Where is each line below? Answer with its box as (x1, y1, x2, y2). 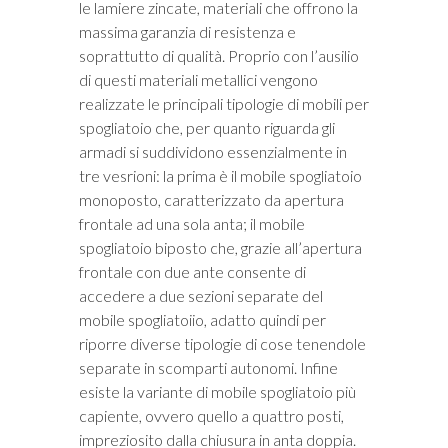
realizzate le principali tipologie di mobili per (79, 94, 369, 114)
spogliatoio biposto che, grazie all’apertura (79, 238, 362, 258)
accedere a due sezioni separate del (79, 286, 323, 306)
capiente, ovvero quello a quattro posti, (79, 406, 344, 426)
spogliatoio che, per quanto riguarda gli (79, 118, 335, 138)
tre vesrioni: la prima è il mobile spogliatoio (79, 166, 362, 186)
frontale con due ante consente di (79, 262, 306, 282)
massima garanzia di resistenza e (79, 22, 296, 42)
